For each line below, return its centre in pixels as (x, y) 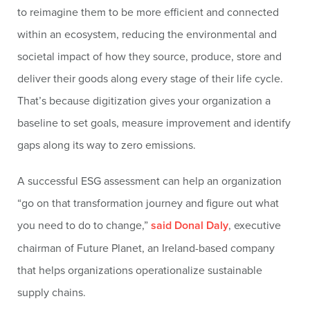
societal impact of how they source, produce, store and (149, 56)
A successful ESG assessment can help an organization (149, 181)
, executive (255, 225)
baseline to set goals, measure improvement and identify (154, 122)
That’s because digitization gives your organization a (144, 100)
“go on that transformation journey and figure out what (148, 203)
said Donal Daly (190, 225)
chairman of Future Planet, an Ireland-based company (146, 248)
